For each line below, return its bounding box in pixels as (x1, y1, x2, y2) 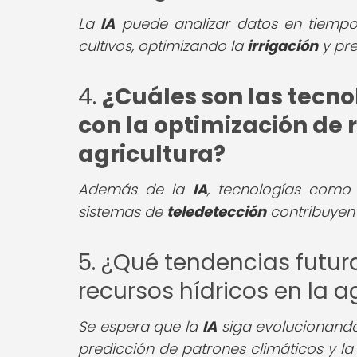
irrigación (247, 35, 318, 56)
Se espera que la (78, 316, 202, 336)
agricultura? (78, 138, 226, 170)
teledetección (167, 201, 266, 222)
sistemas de (78, 201, 167, 222)
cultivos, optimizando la (78, 35, 247, 56)
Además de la (78, 178, 193, 199)
